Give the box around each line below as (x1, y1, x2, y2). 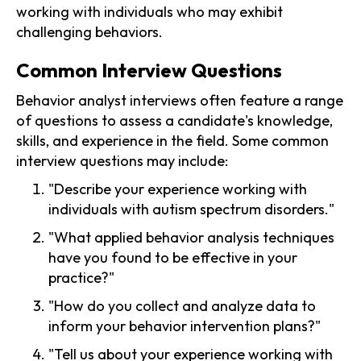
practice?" (48, 268, 114, 287)
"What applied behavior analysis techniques (48, 227, 334, 247)
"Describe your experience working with (48, 179, 307, 198)
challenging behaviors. (16, 22, 163, 41)
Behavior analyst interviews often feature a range (16, 90, 343, 110)
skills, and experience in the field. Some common (16, 131, 329, 150)
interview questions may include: (16, 151, 228, 170)
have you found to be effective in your (48, 247, 297, 267)
